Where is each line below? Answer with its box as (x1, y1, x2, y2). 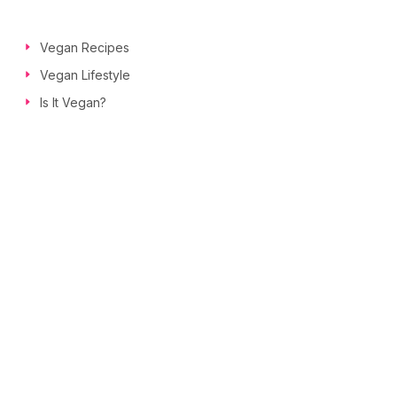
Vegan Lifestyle (40, 66, 130, 82)
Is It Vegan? (40, 94, 106, 110)
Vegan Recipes (40, 39, 129, 55)
